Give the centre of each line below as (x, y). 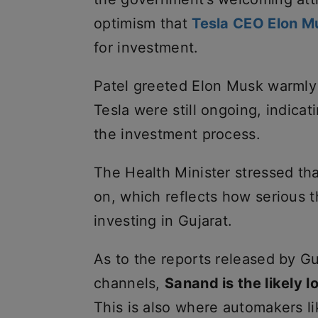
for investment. (146, 48)
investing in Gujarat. (163, 221)
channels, (130, 283)
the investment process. (177, 134)
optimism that (143, 23)
